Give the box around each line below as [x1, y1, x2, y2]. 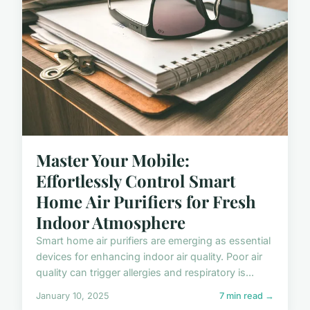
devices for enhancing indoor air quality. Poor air [36, 250, 262, 262]
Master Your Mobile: [36, 148, 190, 171]
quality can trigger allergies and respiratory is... [36, 266, 254, 278]
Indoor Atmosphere [36, 210, 185, 233]
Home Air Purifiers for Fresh [36, 190, 256, 212]
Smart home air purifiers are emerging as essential [36, 234, 271, 246]
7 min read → [219, 290, 274, 301]
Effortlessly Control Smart [36, 169, 235, 192]
